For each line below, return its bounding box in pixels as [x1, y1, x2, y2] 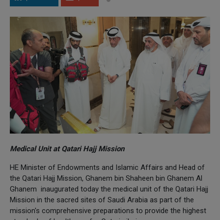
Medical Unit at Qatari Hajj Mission [10, 144, 124, 153]
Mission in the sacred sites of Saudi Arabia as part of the [10, 195, 194, 204]
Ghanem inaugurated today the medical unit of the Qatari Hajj [10, 184, 208, 193]
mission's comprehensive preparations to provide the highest [10, 206, 206, 215]
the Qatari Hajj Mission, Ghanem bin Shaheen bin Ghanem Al [10, 173, 202, 183]
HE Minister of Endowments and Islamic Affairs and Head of [10, 163, 205, 172]
